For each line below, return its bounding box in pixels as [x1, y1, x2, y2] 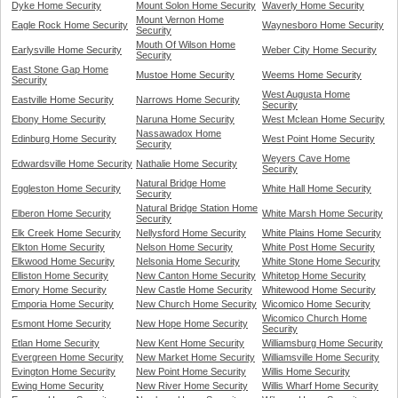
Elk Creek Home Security [12, 227, 121, 239]
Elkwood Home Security [12, 256, 115, 267]
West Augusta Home [262, 89, 350, 100]
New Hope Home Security [136, 318, 248, 330]
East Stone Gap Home [12, 64, 108, 76]
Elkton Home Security [12, 242, 105, 253]
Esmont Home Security [12, 318, 111, 330]
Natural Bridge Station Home [136, 203, 258, 214]
